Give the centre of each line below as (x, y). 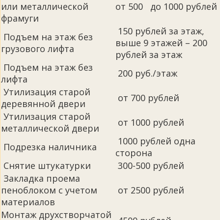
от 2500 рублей (150, 190)
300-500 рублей (150, 166)
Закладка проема (41, 179)
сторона (134, 153)
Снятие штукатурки (46, 166)
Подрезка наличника (49, 147)
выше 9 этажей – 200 (161, 43)
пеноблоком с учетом (49, 190)
